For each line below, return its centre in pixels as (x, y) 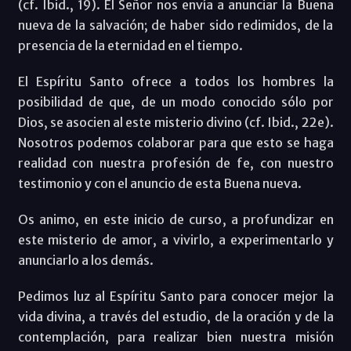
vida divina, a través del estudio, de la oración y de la (175, 316)
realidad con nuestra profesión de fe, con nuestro (175, 163)
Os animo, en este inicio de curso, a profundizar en (175, 219)
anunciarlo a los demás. (85, 260)
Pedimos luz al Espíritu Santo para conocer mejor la (175, 296)
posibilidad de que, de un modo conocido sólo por (175, 101)
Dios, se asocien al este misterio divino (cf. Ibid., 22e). (175, 122)
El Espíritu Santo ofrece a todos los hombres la (175, 81)
